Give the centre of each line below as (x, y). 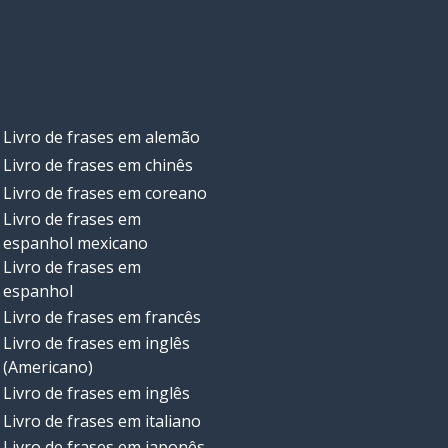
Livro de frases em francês (101, 317)
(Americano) (47, 367)
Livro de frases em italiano (101, 421)
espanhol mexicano (75, 243)
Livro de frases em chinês (97, 165)
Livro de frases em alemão (101, 137)
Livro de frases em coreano (104, 193)
